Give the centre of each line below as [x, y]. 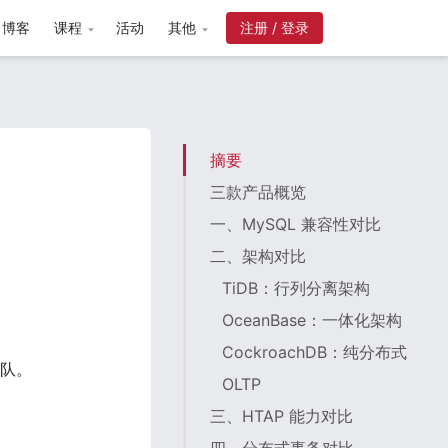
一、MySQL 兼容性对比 [296, 224]
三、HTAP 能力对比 [282, 416]
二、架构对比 [258, 256]
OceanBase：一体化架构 [312, 320]
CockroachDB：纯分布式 [315, 352]
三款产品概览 [258, 192]
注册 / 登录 [274, 27]
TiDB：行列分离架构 [296, 288]
